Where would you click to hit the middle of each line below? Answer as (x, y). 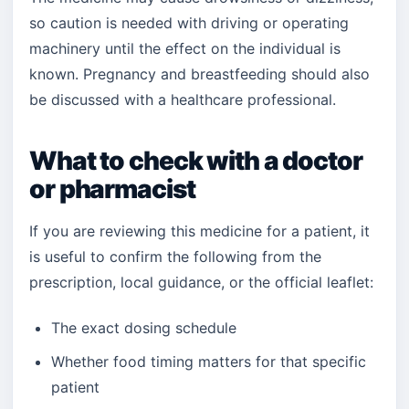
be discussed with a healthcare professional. (183, 100)
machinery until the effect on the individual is (185, 48)
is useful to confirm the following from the (175, 257)
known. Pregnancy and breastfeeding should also (199, 74)
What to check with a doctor (196, 161)
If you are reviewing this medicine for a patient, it (199, 231)
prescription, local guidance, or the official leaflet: (201, 282)
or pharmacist (112, 189)
